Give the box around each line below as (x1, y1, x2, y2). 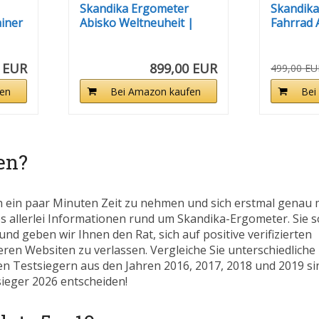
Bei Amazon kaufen (110, 85, 202, 99)
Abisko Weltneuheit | (80, 15, 194, 31)
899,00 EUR (150, 60, 218, 78)
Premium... (80, 29, 135, 46)
